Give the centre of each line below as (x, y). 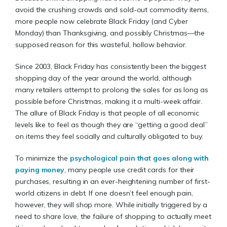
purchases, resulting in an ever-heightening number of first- (113, 182)
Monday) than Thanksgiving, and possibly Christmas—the (110, 33)
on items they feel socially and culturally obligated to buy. (110, 137)
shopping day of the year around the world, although (104, 78)
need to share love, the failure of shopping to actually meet (113, 217)
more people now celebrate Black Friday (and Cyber (102, 22)
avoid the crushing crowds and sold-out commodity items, (112, 10)
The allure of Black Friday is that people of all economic (107, 113)
